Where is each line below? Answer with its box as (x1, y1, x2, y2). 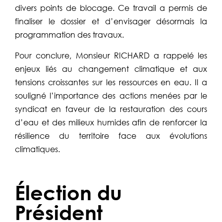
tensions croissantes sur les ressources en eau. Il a (15, 77, 207, 88)
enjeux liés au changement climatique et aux (15, 63, 207, 74)
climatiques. (15, 144, 60, 155)
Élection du (15, 181, 122, 205)
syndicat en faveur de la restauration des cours (15, 104, 207, 114)
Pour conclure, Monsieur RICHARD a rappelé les (15, 50, 207, 61)
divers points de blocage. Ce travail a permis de (15, 2, 207, 13)
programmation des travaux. (15, 29, 124, 40)
